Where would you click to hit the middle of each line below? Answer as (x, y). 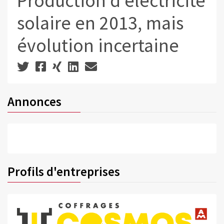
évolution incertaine (98, 45)
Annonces (34, 101)
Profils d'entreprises (64, 171)
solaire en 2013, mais (100, 23)
